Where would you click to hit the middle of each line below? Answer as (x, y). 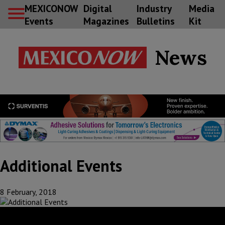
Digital (97, 8)
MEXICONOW (51, 8)
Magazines (106, 21)
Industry (154, 8)
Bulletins (155, 21)
